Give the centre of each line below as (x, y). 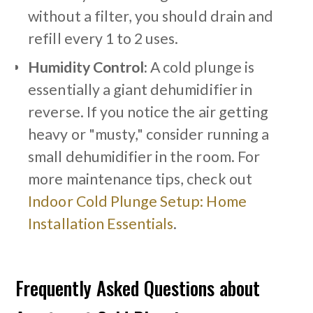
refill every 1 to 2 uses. (103, 39)
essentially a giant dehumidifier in (140, 90)
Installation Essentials (101, 224)
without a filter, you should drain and (151, 16)
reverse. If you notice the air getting (148, 112)
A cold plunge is (201, 67)
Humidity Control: (88, 67)
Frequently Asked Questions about (138, 288)
